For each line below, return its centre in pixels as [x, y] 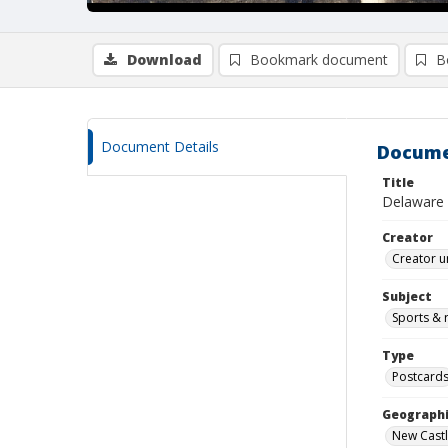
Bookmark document [319, 59]
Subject [407, 296]
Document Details [160, 146]
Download [164, 59]
